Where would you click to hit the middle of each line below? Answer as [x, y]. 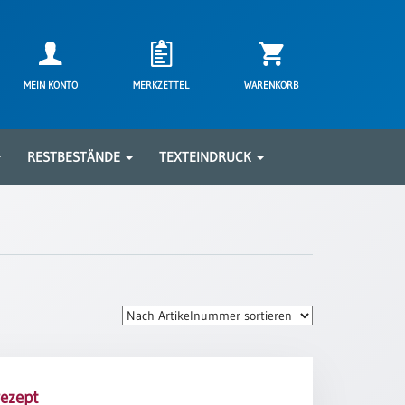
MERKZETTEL [161, 85]
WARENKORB [272, 85]
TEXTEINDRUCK [207, 157]
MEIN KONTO [51, 85]
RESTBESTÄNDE [75, 157]
